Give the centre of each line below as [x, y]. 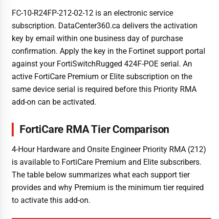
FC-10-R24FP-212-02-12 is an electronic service [92, 13]
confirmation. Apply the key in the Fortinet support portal [109, 51]
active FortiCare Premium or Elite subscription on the [102, 76]
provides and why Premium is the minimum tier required [108, 188]
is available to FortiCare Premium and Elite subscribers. [107, 162]
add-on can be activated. [54, 102]
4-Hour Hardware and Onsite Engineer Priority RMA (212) [109, 150]
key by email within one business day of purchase [97, 38]
